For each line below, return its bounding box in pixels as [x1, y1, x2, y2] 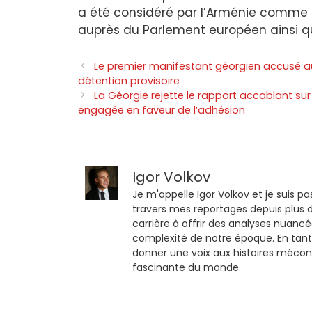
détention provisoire [78, 73, 180, 88]
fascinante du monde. [132, 260, 241, 274]
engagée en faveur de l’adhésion [78, 102, 245, 117]
